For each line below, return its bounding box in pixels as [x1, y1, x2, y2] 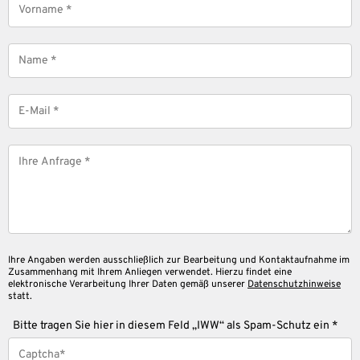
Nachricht [13, 144, 62, 158]
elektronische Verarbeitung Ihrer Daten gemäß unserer [8, 277, 247, 291]
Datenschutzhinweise [247, 277, 341, 291]
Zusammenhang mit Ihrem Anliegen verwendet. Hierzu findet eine [8, 265, 292, 279]
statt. [8, 289, 32, 303]
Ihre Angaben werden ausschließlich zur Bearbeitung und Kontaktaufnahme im [8, 253, 350, 267]
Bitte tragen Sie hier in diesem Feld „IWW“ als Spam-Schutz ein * [13, 318, 337, 333]
